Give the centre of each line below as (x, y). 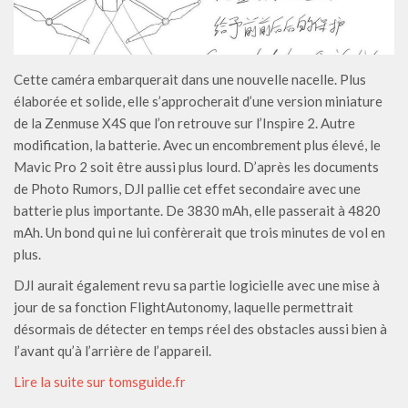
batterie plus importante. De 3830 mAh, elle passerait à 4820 (197, 210)
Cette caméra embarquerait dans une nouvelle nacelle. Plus (190, 79)
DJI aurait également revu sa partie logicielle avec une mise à (197, 285)
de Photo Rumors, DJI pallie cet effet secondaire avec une (187, 188)
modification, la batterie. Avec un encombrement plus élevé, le (197, 144)
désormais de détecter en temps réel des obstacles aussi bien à (200, 328)
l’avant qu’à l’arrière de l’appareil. (112, 350)
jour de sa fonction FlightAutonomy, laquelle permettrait (184, 306)
